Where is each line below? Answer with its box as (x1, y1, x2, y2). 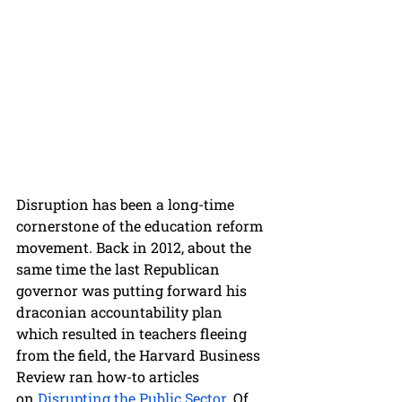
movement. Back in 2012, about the (16, 238, 255, 258)
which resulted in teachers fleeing (16, 324, 250, 344)
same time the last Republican (16, 259, 223, 279)
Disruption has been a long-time (16, 195, 238, 214)
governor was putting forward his (16, 281, 250, 301)
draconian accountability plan (16, 302, 226, 322)
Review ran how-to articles (16, 367, 203, 387)
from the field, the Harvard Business (16, 345, 264, 365)
